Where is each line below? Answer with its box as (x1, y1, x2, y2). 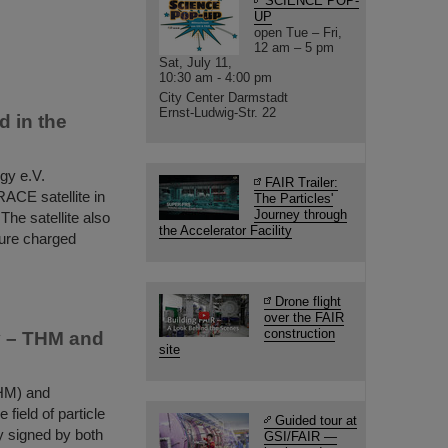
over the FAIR (264, 310, 344, 325)
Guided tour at (275, 413, 357, 428)
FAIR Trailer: (265, 175, 338, 190)
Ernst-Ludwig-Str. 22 (159, 105, 276, 120)
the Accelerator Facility (159, 223, 292, 238)
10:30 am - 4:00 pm (159, 70, 276, 85)
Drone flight (275, 294, 341, 309)
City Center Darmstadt (159, 90, 288, 105)
